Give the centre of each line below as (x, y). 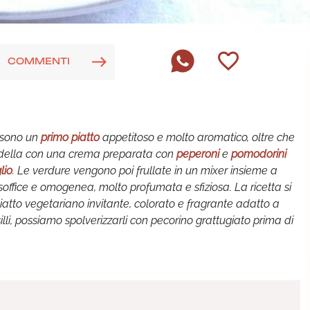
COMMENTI (39, 61)
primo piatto (70, 137)
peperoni (198, 154)
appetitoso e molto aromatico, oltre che (197, 137)
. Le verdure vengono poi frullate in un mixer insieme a (145, 170)
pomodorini (259, 154)
